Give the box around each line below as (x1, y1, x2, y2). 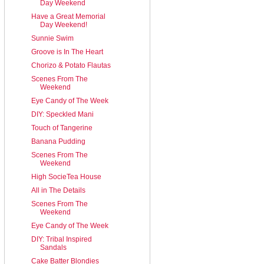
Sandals (39, 243, 67, 252)
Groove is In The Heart (31, 47, 103, 56)
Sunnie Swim (31, 34, 74, 42)
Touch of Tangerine (31, 123, 93, 132)
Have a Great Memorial (31, 12, 105, 21)
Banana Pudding (31, 137, 85, 146)
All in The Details (31, 186, 85, 194)
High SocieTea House (31, 172, 101, 181)
